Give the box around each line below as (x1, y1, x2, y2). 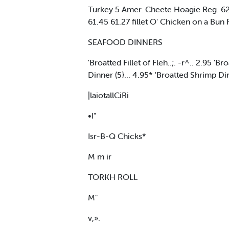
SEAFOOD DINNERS (88, 36, 163, 47)
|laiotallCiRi (88, 89, 129, 100)
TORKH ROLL (88, 171, 138, 182)
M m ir (88, 151, 111, 162)
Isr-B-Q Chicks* (88, 130, 146, 141)
